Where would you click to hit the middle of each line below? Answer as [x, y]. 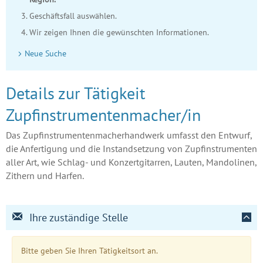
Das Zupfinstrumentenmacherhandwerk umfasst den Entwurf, [129, 135]
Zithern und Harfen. [45, 175]
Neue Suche [45, 53]
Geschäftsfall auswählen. [73, 16]
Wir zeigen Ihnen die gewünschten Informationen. [119, 32]
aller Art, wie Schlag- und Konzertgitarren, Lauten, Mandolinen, [131, 162]
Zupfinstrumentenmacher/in [103, 114]
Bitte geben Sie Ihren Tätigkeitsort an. [90, 250]
